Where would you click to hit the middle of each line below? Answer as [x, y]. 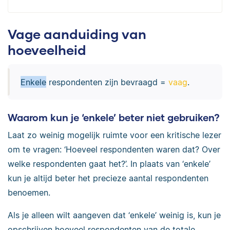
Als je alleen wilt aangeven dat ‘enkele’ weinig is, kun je [114, 215]
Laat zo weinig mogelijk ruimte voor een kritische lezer [114, 135]
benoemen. [29, 192]
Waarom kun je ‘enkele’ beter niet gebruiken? [114, 117]
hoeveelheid [47, 50]
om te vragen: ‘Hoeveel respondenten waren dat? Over [114, 149]
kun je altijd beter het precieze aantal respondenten [108, 178]
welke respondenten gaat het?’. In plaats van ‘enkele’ [109, 164]
